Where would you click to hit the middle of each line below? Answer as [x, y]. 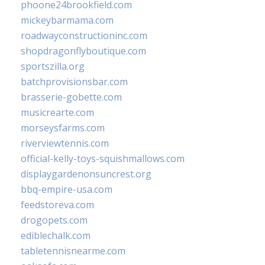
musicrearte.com [57, 113]
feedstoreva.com [57, 205]
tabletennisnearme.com [73, 251]
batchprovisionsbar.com [74, 82]
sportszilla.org [53, 67]
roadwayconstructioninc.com [84, 36]
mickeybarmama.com [67, 20]
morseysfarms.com [63, 128]
